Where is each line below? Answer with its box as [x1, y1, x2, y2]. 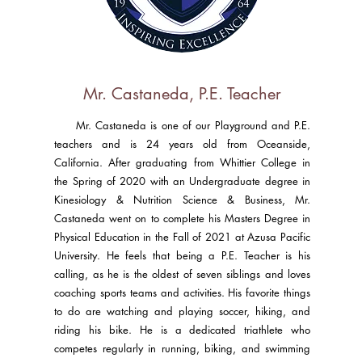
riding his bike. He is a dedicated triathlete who [54, 322, 311, 337]
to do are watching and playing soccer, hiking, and [54, 304, 311, 318]
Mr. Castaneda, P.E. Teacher [83, 83, 282, 104]
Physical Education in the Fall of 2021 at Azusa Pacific [54, 229, 311, 244]
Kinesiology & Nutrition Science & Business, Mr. [54, 192, 311, 207]
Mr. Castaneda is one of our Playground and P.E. [54, 118, 311, 133]
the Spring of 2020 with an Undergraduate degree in [54, 174, 311, 188]
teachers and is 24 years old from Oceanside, [54, 137, 311, 151]
